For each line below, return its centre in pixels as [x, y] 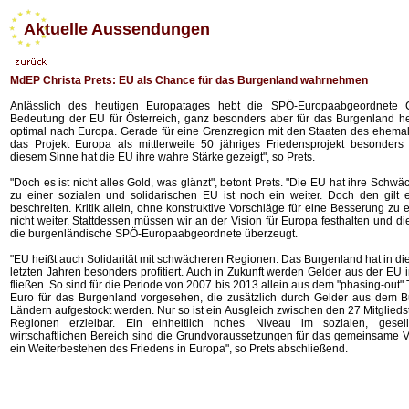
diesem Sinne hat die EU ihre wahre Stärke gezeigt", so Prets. [163, 157]
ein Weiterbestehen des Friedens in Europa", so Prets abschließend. [179, 349]
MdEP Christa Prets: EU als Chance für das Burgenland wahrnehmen [189, 80]
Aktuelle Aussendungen [110, 29]
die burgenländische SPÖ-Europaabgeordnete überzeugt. [154, 234]
